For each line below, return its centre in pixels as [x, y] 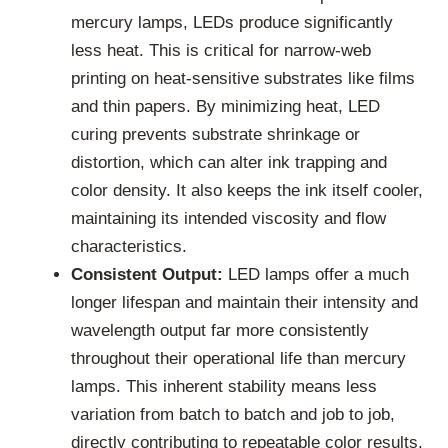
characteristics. [129, 246]
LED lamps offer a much [316, 274]
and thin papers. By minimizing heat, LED [225, 106]
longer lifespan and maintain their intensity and [244, 302]
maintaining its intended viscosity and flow [228, 218]
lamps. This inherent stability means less [224, 386]
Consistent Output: [147, 274]
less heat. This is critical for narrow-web [221, 50]
